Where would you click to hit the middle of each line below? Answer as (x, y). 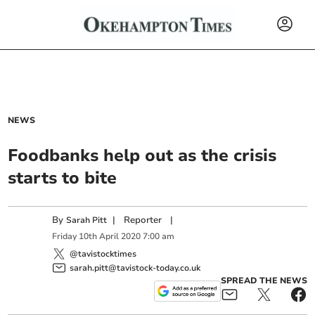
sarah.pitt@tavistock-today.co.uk (135, 268)
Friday (65, 237)
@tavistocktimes (103, 253)
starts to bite (63, 178)
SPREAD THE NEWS (264, 280)
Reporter (143, 220)
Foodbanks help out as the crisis (142, 155)
